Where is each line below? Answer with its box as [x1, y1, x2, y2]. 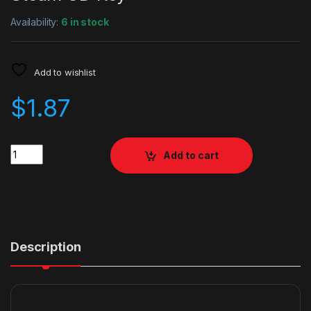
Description [10, 239, 81, 254]
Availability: [10, 15, 62, 28]
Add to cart [163, 149, 219, 162]
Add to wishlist [33, 66, 96, 78]
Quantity [10, 143, 52, 155]
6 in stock [61, 15, 109, 28]
